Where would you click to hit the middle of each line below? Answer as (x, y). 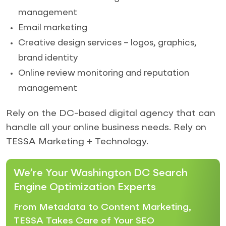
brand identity (48, 58)
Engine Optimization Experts (85, 187)
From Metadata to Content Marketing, (102, 207)
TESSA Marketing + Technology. (77, 142)
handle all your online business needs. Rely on (106, 127)
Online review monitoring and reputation (104, 73)
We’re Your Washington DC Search (101, 173)
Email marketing (53, 28)
